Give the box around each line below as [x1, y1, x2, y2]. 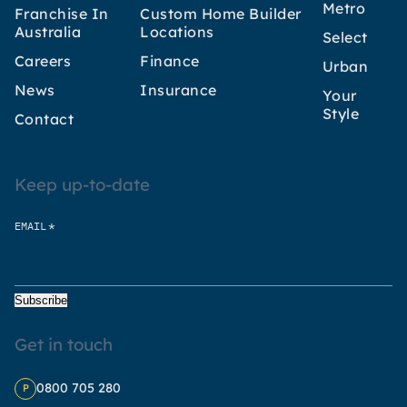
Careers [15, 51, 72, 70]
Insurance [140, 80, 217, 99]
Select [322, 27, 368, 46]
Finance [140, 51, 200, 70]
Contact [15, 109, 74, 128]
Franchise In [15, 4, 109, 23]
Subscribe [15, 293, 67, 307]
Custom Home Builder [140, 4, 302, 23]
